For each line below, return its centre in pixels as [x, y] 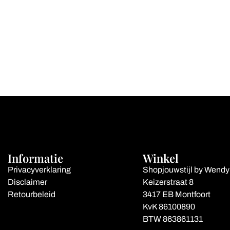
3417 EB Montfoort [176, 194]
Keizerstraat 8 [168, 182]
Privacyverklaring [39, 169]
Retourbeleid [31, 194]
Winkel [160, 158]
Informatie [35, 158]
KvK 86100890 [169, 206]
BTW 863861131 [172, 219]
